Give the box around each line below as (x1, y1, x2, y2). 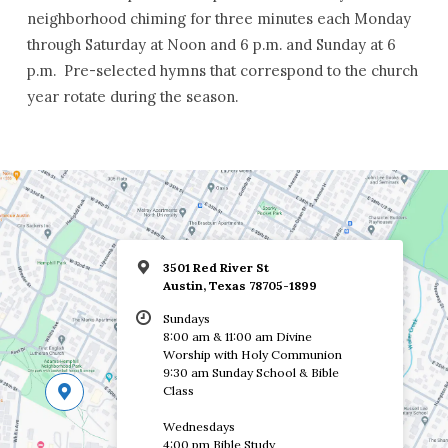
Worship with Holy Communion (162, 347, 342, 363)
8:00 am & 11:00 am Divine (162, 329, 312, 345)
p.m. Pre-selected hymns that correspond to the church (26, 61, 418, 81)
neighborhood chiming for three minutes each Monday (26, 9, 411, 29)
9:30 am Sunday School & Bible (162, 365, 339, 381)
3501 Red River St (162, 260, 269, 276)
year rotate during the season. (26, 87, 238, 107)
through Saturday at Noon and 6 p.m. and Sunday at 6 (26, 35, 396, 55)
